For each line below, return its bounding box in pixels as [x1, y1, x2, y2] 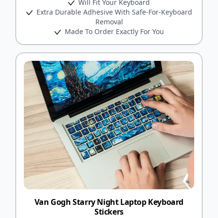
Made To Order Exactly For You [62, 26, 164, 36]
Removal [95, 17, 123, 26]
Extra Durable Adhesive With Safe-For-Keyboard [34, 7, 192, 17]
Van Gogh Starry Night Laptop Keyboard [34, 196, 184, 207]
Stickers [94, 206, 124, 217]
